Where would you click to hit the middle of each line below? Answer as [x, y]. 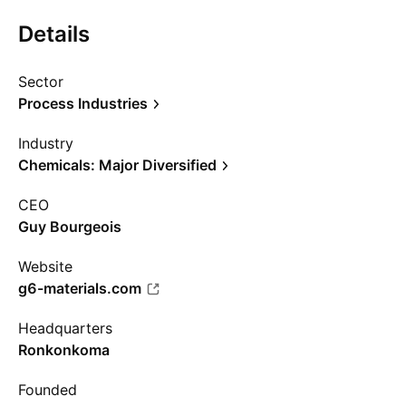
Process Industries [83, 103]
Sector [41, 82]
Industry [46, 143]
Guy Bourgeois [70, 227]
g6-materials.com [80, 288]
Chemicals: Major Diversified [117, 165]
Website [45, 266]
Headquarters [65, 328]
